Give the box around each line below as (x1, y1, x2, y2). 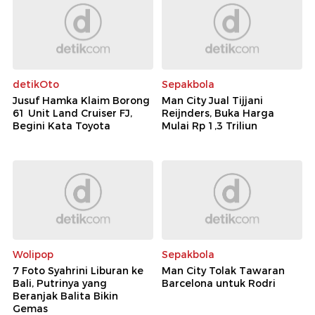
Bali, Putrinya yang (13, 276, 107, 290)
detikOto (13, 78, 59, 91)
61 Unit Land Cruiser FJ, (13, 107, 132, 120)
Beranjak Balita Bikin (13, 289, 118, 302)
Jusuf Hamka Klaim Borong (13, 94, 150, 108)
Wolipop (13, 247, 53, 261)
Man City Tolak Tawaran (162, 264, 285, 277)
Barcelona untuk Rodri (162, 276, 276, 290)
